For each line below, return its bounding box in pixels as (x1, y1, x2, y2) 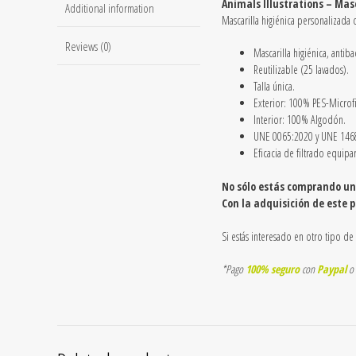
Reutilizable (253, 62, 298, 78)
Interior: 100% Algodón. (253, 112, 346, 128)
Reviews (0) (65, 37, 111, 54)
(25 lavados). (298, 62, 349, 78)
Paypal (317, 261, 346, 277)
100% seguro (246, 261, 300, 277)
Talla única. (253, 79, 295, 95)
